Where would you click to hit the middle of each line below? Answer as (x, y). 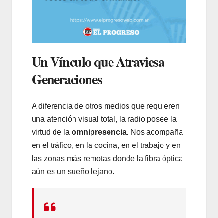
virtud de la (52, 132)
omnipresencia (99, 132)
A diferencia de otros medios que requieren (106, 106)
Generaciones (67, 79)
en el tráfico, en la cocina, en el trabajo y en (106, 145)
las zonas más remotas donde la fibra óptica (107, 158)
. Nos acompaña (155, 132)
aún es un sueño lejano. (73, 171)
